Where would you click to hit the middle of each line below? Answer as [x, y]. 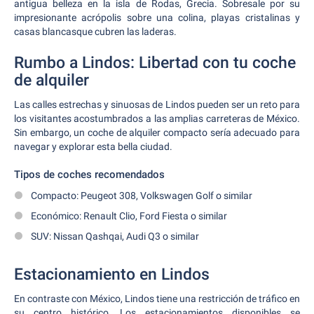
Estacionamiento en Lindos [112, 274]
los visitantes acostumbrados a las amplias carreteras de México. [157, 118]
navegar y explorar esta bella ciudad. [93, 146]
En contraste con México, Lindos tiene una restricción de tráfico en [157, 299]
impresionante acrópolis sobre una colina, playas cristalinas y [157, 18]
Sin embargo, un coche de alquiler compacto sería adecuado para [157, 132]
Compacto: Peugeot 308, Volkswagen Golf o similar [142, 196]
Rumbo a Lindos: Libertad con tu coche [155, 63]
